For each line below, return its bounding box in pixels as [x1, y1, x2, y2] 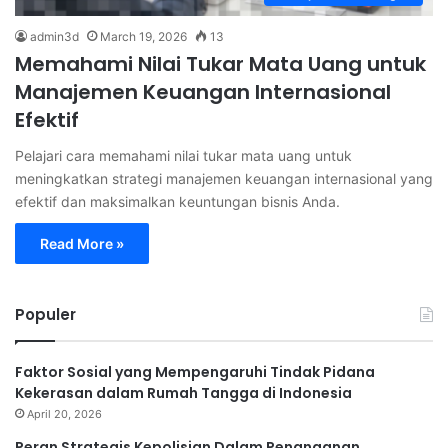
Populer [15, 303, 76, 325]
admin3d [30, 28, 79, 44]
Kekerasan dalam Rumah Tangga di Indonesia [15, 382, 352, 403]
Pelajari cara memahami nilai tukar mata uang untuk [15, 146, 352, 164]
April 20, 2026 [27, 406, 102, 421]
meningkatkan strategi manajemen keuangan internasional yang [15, 169, 433, 187]
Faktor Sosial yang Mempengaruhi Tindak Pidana [15, 361, 375, 382]
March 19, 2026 [100, 28, 187, 44]
